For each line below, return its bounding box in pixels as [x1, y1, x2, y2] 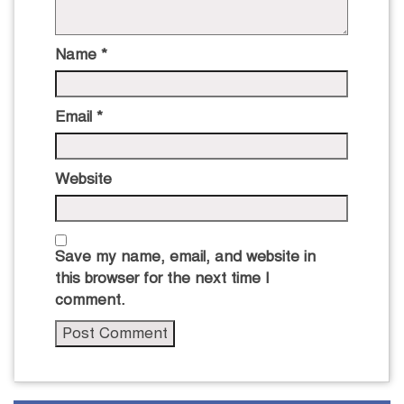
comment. [55, 289, 125, 309]
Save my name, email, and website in [55, 246, 316, 266]
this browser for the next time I [55, 268, 270, 288]
